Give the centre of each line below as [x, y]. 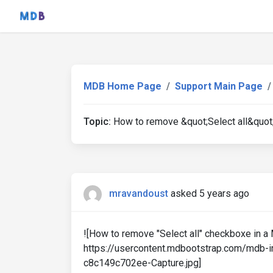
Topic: [97, 122]
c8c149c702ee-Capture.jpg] [142, 263]
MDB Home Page [122, 86]
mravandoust [139, 194]
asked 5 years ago [210, 194]
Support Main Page [219, 86]
